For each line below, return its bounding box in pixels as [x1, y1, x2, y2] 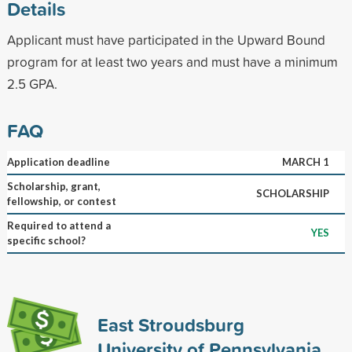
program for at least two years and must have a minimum [6, 52, 338, 71]
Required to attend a [6, 218, 111, 232]
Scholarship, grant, [6, 179, 101, 192]
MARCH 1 [281, 155, 329, 168]
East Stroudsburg [97, 310, 244, 338]
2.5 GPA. [6, 74, 57, 93]
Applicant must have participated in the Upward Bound [6, 30, 325, 49]
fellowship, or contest [6, 194, 116, 207]
